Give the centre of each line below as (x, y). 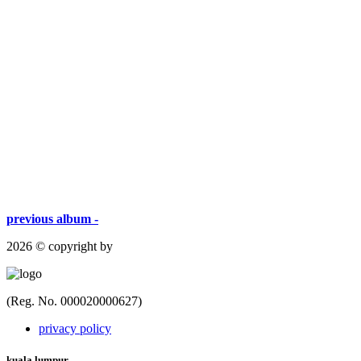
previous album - (52, 219)
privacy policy (75, 329)
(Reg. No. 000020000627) (74, 301)
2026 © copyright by (60, 247)
